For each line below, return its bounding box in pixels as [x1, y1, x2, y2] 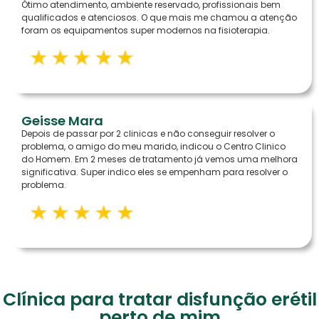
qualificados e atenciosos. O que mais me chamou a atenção [21, 11, 297, 24]
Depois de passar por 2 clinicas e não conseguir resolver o [21, 127, 275, 140]
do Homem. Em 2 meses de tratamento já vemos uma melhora [21, 153, 298, 166]
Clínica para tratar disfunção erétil [2, 287, 317, 313]
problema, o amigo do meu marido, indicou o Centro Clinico [21, 140, 286, 153]
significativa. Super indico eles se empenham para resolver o [21, 166, 288, 179]
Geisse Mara [21, 112, 103, 130]
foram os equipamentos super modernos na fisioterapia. [21, 24, 270, 37]
